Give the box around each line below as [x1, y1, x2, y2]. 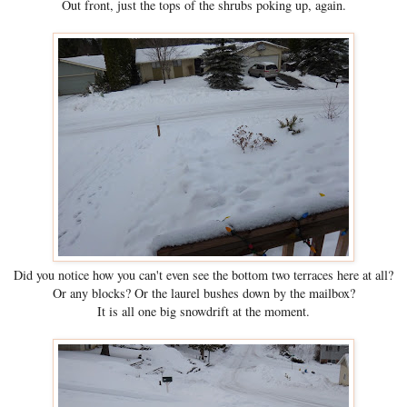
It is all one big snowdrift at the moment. [97, 303, 310, 321]
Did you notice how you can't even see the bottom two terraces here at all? [14, 266, 393, 284]
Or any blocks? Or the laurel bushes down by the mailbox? [52, 284, 355, 303]
